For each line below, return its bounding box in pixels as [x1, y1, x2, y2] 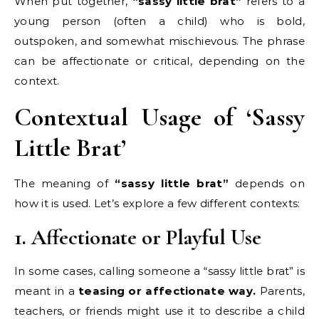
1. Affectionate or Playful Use [14, 224, 261, 251]
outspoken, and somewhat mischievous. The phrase [14, 33, 305, 48]
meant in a [14, 283, 79, 298]
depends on [228, 176, 305, 190]
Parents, [256, 283, 305, 298]
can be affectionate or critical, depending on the [14, 53, 305, 68]
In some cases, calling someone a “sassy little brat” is [14, 263, 305, 278]
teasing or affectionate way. [78, 283, 256, 298]
